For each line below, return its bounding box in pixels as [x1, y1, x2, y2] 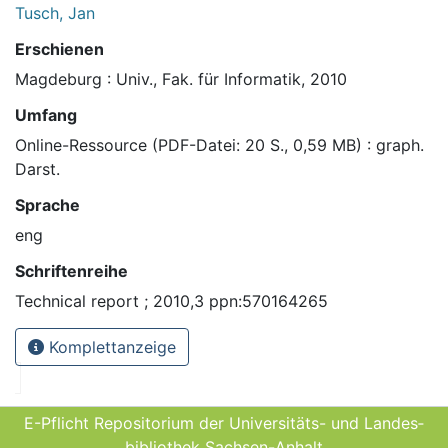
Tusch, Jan [15, 3, 95, 24]
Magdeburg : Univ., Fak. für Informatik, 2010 [15, 69, 347, 90]
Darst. [15, 159, 60, 180]
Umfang [15, 105, 77, 126]
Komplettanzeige [44, 337, 176, 358]
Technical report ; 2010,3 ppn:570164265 [15, 291, 328, 312]
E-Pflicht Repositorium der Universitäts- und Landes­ [24, 413, 424, 434]
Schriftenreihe [15, 261, 128, 282]
